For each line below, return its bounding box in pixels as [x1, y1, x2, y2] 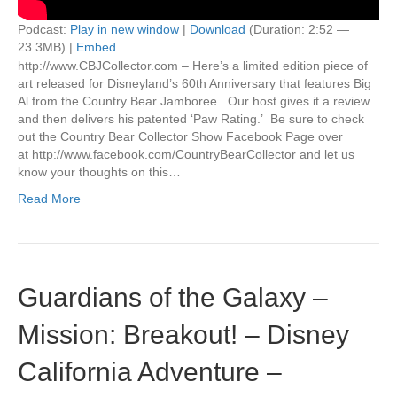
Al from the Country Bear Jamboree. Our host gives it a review [18, 93, 370, 108]
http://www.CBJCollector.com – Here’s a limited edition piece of [18, 58, 368, 73]
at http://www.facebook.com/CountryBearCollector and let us [18, 146, 354, 161]
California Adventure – [18, 356, 282, 386]
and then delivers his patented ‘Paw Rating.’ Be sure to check [18, 111, 364, 126]
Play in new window [70, 21, 179, 36]
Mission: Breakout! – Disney [18, 319, 349, 349]
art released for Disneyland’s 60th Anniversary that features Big [18, 75, 371, 90]
